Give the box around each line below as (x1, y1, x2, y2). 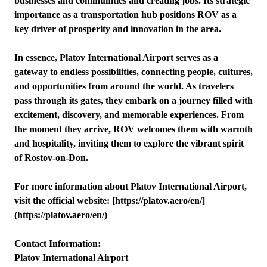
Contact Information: (14, 238, 101, 249)
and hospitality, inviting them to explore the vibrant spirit (14, 138, 244, 148)
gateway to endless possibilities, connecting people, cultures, (14, 67, 253, 77)
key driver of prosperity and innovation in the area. (14, 24, 221, 34)
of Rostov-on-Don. (14, 153, 88, 163)
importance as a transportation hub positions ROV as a (14, 10, 237, 20)
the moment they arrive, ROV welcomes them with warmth (14, 124, 253, 134)
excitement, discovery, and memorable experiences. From (14, 110, 244, 120)
